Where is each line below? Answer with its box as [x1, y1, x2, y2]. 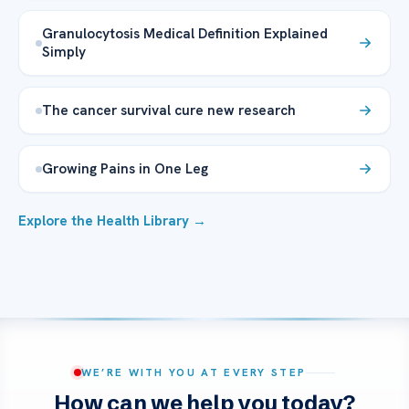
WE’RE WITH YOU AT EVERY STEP [80, 365, 307, 380]
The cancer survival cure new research [42, 100, 296, 121]
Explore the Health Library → [18, 212, 206, 231]
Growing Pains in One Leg [42, 159, 208, 179]
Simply [42, 42, 86, 62]
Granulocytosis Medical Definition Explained [42, 24, 328, 44]
